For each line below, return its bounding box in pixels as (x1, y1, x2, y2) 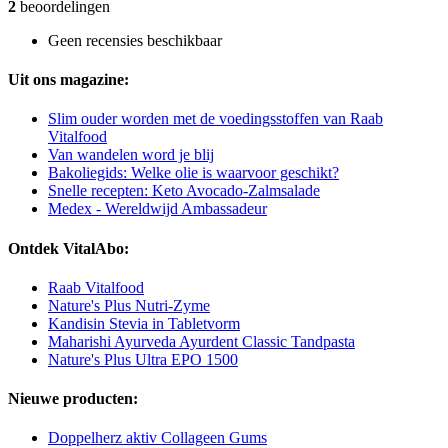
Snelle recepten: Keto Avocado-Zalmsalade (48, 182, 320, 200)
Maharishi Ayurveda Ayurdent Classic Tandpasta (48, 332, 355, 350)
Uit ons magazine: (8, 71, 129, 89)
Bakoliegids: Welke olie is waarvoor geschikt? (48, 164, 339, 182)
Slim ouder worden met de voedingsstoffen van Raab (48, 110, 383, 128)
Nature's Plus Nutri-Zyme (48, 296, 210, 314)
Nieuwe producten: (8, 390, 138, 408)
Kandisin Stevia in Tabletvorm (48, 314, 240, 332)
